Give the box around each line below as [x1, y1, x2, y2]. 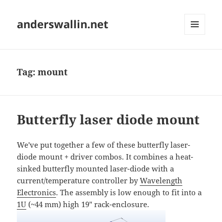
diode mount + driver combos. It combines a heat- [17, 152, 194, 162]
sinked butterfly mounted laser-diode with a [17, 164, 174, 174]
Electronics [17, 187, 56, 198]
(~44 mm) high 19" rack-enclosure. [26, 199, 150, 210]
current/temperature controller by [17, 175, 140, 186]
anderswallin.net [17, 16, 109, 32]
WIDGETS [184, 51, 213, 60]
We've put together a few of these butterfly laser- [17, 140, 191, 150]
